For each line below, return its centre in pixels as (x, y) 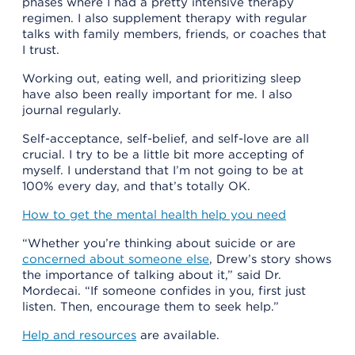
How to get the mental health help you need (154, 214)
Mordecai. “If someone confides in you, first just (164, 290)
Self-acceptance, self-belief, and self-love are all (166, 138)
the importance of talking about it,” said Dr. (152, 275)
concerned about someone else (116, 259)
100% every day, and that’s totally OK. (138, 186)
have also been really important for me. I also (157, 94)
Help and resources (79, 335)
